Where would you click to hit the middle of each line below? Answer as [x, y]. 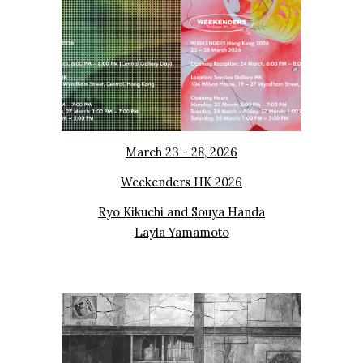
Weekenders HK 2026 [181, 181]
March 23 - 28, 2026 [181, 152]
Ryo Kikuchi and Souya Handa [181, 211]
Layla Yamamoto [181, 232]
